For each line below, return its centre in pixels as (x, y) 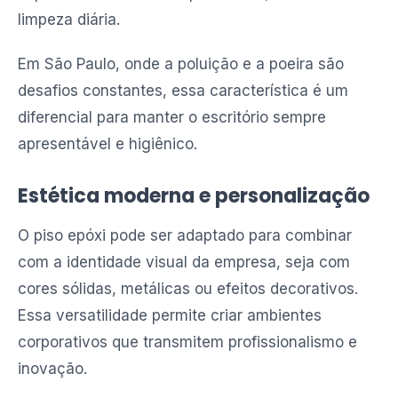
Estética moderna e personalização (194, 196)
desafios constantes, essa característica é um (183, 91)
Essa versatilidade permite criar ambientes (170, 315)
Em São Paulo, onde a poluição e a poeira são (181, 64)
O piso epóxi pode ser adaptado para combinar (185, 235)
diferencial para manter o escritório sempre (172, 117)
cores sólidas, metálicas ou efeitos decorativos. (188, 289)
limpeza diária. (69, 20)
